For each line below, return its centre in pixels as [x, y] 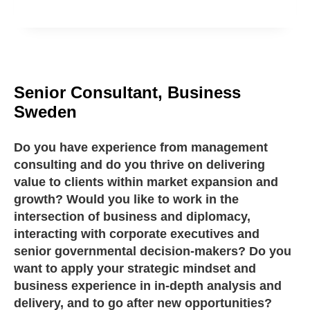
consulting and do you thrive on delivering [139, 165]
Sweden [45, 112]
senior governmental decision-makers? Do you [153, 252]
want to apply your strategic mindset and [135, 269]
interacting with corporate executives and [137, 234]
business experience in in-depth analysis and [148, 286]
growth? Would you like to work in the [126, 200]
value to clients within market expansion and [146, 182]
